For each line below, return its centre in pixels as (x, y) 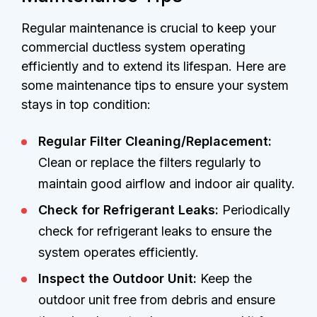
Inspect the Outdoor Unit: (119, 279)
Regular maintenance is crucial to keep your (149, 28)
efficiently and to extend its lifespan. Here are (154, 67)
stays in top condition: (86, 105)
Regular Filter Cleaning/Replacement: (155, 142)
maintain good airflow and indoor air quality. (167, 184)
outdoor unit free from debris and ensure (157, 300)
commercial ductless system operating (133, 47)
